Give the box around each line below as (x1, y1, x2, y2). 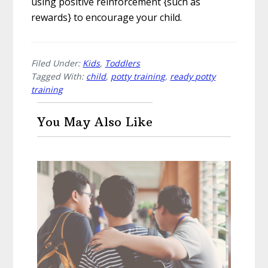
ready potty (170, 71, 216, 83)
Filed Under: (31, 57, 83, 69)
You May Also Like (37, 114, 153, 130)
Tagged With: (31, 71, 87, 83)
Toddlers (105, 57, 141, 69)
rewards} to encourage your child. (31, 11, 182, 25)
